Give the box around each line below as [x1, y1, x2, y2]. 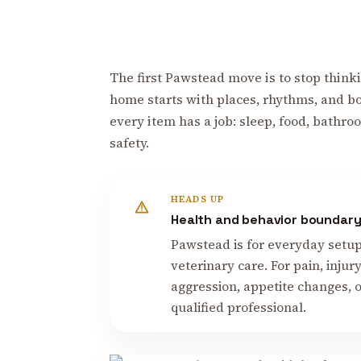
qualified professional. [170, 298, 306, 316]
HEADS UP [170, 192, 225, 205]
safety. [110, 133, 149, 151]
